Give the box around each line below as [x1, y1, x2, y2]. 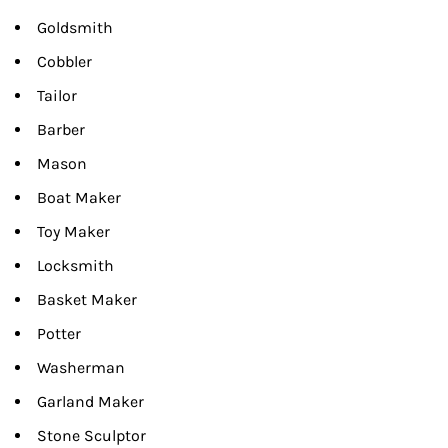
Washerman [37, 358, 125, 378]
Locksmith [37, 256, 114, 276]
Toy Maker [37, 222, 110, 242]
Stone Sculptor [37, 426, 146, 446]
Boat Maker [37, 188, 121, 208]
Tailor [37, 86, 77, 106]
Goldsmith [37, 18, 113, 38]
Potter [37, 324, 81, 344]
